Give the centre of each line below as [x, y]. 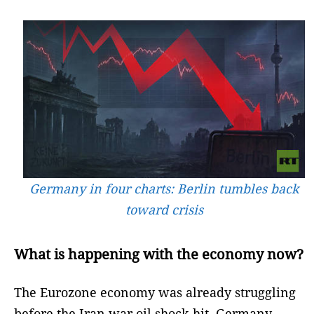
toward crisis [164, 210]
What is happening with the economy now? [159, 254]
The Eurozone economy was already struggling [155, 293]
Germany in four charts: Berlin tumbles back [164, 189]
